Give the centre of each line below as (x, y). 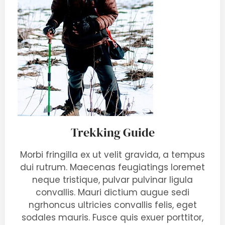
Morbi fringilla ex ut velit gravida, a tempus (113, 155)
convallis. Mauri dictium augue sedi (113, 192)
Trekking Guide (113, 132)
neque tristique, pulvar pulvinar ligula (113, 180)
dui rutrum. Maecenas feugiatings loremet (113, 167)
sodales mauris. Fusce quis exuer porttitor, (113, 217)
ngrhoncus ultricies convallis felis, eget (113, 205)
